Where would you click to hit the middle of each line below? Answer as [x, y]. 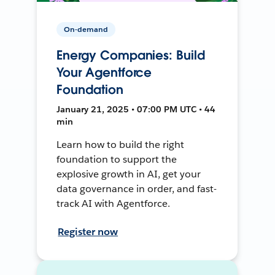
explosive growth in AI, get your [129, 174]
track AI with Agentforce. [113, 203]
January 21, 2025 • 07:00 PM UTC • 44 [136, 109]
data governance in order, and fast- [137, 188]
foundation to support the [117, 159]
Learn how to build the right [120, 144]
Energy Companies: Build [131, 55]
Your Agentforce [104, 72]
